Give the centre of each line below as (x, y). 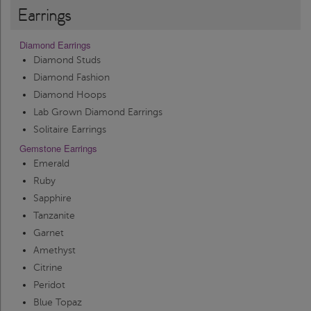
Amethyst (54, 251)
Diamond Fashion (72, 78)
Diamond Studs (67, 60)
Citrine (48, 268)
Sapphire (52, 199)
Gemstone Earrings (58, 149)
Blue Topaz (58, 303)
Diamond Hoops (70, 95)
